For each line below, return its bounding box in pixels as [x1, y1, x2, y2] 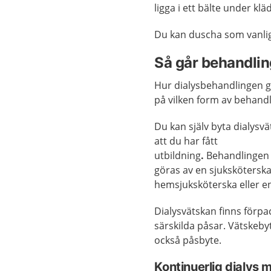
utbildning [154, 149, 201, 162]
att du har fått [154, 134, 218, 148]
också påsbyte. [154, 233, 222, 247]
